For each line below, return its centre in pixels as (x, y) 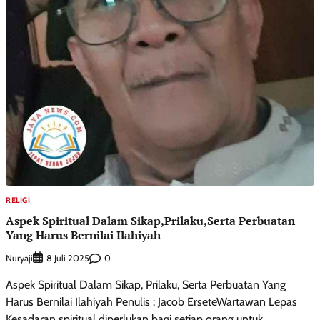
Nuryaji (19, 258)
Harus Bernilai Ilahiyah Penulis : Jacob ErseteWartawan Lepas (151, 302)
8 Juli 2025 (68, 259)
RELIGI (18, 200)
